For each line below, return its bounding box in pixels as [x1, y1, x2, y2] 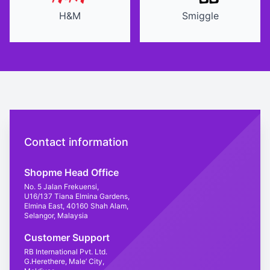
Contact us [9, 110, 59, 122]
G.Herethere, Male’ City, [24, 257, 104, 266]
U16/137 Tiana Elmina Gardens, [24, 192, 130, 201]
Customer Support [24, 231, 110, 243]
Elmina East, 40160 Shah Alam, [24, 201, 128, 210]
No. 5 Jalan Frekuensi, [24, 182, 99, 191]
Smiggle [181, 10, 219, 22]
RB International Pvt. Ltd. [24, 247, 107, 256]
